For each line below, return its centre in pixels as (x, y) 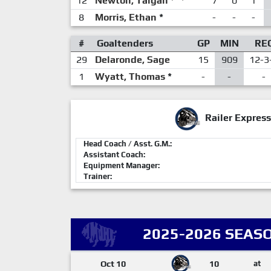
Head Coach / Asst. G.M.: (128, 144)
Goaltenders (125, 43)
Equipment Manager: (122, 165)
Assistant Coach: (114, 155)
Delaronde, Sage (132, 60)
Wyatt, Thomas (130, 77)
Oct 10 (113, 264)
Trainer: (98, 176)
